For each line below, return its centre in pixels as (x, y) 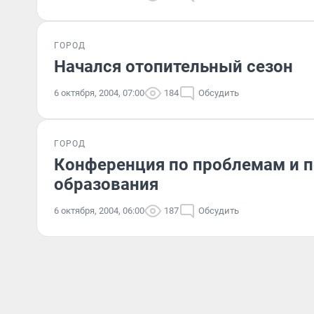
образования (106, 184)
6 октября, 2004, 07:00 (99, 93)
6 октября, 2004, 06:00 (99, 211)
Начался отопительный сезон (173, 67)
